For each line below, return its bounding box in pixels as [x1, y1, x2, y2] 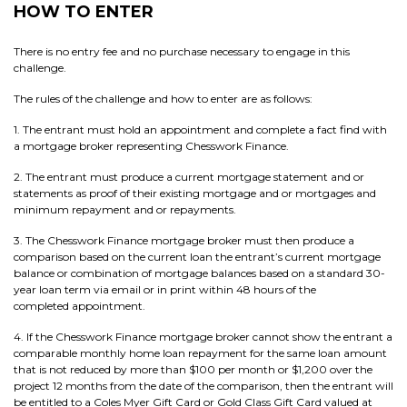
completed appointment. [14, 299, 145, 313]
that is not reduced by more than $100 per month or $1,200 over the [14, 362, 372, 376]
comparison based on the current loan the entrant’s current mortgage [14, 250, 381, 263]
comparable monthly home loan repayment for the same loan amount [14, 346, 387, 360]
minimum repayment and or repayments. [14, 203, 236, 216]
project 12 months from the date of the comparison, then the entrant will [14, 379, 393, 392]
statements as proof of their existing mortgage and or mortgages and [14, 186, 376, 200]
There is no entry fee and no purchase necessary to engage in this [14, 45, 350, 58]
